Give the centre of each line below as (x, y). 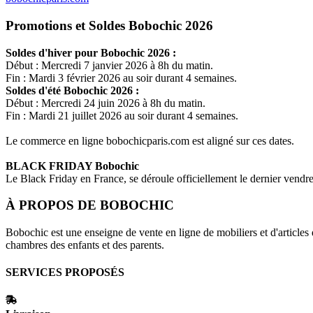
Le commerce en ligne (56, 140)
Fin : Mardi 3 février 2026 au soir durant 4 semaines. (121, 78)
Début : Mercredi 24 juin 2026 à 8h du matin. (105, 103)
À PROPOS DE (53, 205)
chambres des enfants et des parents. (85, 245)
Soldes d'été (35, 90)
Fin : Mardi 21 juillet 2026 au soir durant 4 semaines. (122, 115)
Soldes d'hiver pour (53, 52)
